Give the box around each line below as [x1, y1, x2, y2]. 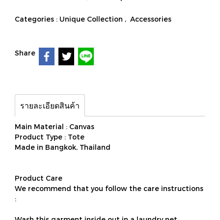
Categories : [15, 15, 59, 23]
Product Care [15, 174, 62, 182]
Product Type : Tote [15, 133, 84, 141]
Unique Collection [59, 15, 125, 23]
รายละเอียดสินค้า [20, 101, 80, 110]
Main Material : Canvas [15, 122, 94, 131]
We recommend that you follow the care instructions [15, 184, 203, 192]
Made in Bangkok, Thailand [15, 143, 110, 151]
